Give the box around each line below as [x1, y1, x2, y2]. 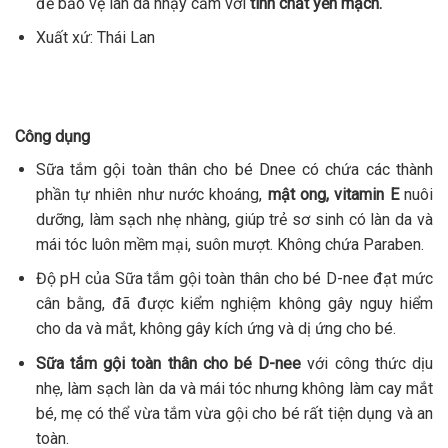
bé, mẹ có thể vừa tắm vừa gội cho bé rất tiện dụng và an [35, 404, 433, 424]
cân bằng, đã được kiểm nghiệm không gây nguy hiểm [35, 294, 433, 314]
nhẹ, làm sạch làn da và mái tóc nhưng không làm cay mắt [35, 379, 433, 399]
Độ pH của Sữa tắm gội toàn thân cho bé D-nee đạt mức [35, 269, 433, 289]
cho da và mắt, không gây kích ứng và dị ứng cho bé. [35, 319, 396, 339]
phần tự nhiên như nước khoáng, [35, 184, 268, 204]
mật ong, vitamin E [267, 184, 399, 204]
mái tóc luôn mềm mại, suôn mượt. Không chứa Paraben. [35, 234, 424, 254]
